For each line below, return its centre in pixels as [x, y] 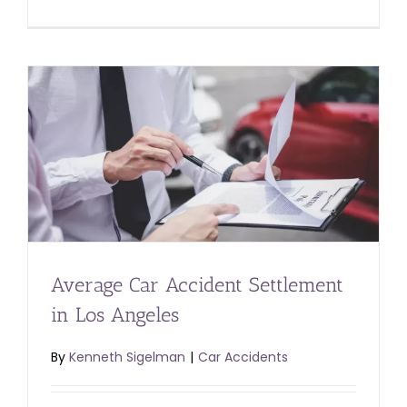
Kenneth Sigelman [127, 357]
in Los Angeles [115, 315]
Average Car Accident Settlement [197, 285]
